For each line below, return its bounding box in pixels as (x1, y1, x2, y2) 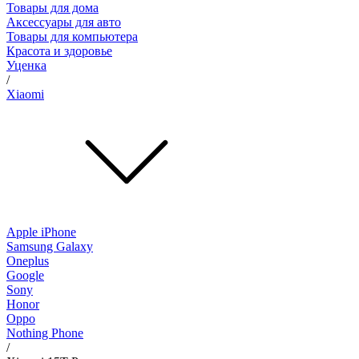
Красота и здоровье (6, 43, 112, 58)
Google (6, 268, 44, 282)
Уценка (6, 58, 46, 72)
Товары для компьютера (6, 29, 138, 43)
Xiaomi (6, 87, 44, 101)
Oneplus (6, 253, 49, 268)
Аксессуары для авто (6, 14, 121, 29)
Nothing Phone (6, 325, 83, 340)
